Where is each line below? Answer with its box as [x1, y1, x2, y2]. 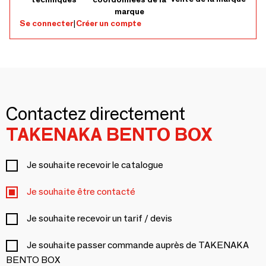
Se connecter [20, 18, 73, 29]
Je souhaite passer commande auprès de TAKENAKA [27, 239, 249, 251]
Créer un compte [76, 18, 141, 29]
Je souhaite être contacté [27, 186, 135, 198]
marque [114, 6, 144, 17]
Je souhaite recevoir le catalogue [27, 159, 163, 171]
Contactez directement [6, 103, 185, 125]
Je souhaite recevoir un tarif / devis [27, 213, 172, 224]
